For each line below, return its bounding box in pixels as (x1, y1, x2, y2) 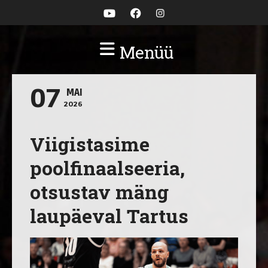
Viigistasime (30, 131, 150, 157)
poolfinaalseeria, (30, 155, 185, 181)
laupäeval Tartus (30, 203, 188, 229)
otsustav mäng (30, 179, 169, 205)
